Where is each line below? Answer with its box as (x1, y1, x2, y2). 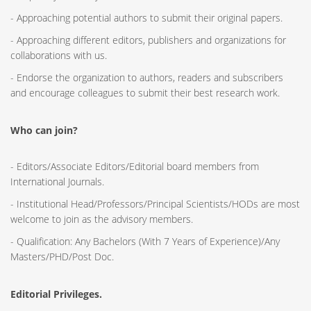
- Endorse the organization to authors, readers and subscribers (10, 71, 283, 84)
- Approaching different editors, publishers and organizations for (10, 33, 286, 47)
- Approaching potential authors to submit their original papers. (10, 11, 283, 24)
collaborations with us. (10, 49, 107, 62)
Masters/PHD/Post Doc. (10, 250, 114, 263)
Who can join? (10, 124, 78, 137)
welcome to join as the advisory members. (10, 212, 193, 226)
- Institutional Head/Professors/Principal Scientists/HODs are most (10, 197, 300, 210)
